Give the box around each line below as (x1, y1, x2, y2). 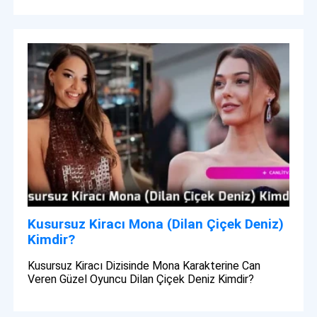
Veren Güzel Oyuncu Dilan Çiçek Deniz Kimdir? (28, 272, 255, 286)
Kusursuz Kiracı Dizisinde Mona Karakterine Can (28, 258, 261, 272)
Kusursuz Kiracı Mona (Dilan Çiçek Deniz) (28, 215, 284, 232)
